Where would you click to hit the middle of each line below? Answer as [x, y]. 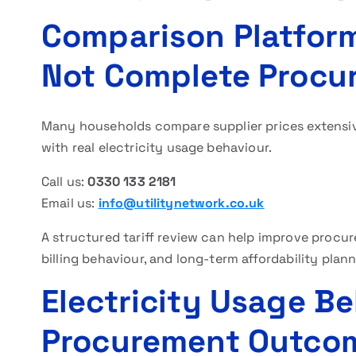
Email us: [70, 203]
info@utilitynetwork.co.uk [181, 203]
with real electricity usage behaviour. [157, 147]
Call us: [65, 182]
